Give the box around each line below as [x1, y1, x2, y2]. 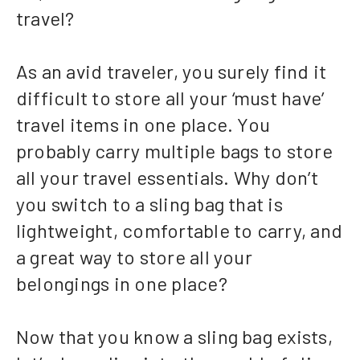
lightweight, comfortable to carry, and [16, 219, 343, 243]
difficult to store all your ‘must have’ [16, 86, 325, 110]
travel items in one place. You [16, 112, 271, 137]
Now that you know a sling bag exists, [16, 325, 333, 349]
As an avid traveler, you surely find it [16, 59, 327, 84]
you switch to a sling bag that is [16, 192, 283, 216]
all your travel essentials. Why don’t [16, 166, 318, 190]
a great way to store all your [16, 245, 252, 269]
